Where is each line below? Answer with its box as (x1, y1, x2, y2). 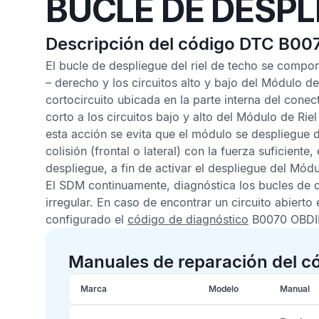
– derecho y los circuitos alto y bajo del (46, 75, 261, 90)
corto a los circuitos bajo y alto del (46, 110, 236, 124)
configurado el (46, 212, 127, 226)
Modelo (209, 283, 239, 294)
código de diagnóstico (127, 212, 249, 226)
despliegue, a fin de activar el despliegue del (46, 161, 290, 175)
